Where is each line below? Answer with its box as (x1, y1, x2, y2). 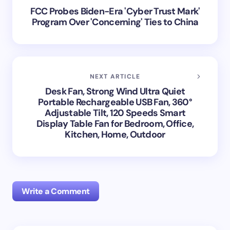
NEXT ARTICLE (89, 72, 141, 81)
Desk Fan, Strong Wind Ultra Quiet (45, 85, 185, 98)
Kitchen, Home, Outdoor (65, 128, 165, 141)
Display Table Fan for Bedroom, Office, (36, 117, 194, 130)
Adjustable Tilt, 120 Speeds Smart (44, 106, 186, 119)
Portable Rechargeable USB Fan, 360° (38, 95, 192, 108)
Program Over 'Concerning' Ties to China (31, 15, 199, 28)
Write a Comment (22, 185, 90, 197)
